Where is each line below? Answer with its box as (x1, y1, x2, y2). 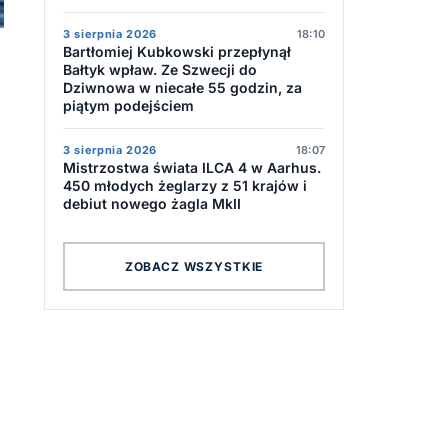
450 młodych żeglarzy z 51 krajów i (63, 177, 307, 194)
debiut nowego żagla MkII (63, 195, 241, 212)
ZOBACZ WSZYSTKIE (124, 258, 264, 274)
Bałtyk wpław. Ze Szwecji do (63, 61, 257, 78)
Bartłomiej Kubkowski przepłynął (63, 43, 291, 60)
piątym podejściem (63, 97, 194, 114)
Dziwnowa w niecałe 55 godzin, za (63, 79, 302, 96)
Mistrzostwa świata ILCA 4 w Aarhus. (63, 159, 321, 176)
